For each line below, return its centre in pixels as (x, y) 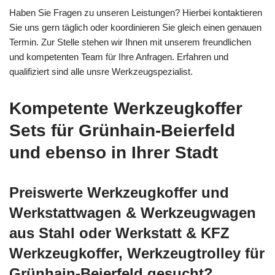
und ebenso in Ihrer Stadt (114, 152)
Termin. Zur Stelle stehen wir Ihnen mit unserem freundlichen (130, 42)
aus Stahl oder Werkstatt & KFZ (119, 233)
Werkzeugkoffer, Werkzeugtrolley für (137, 253)
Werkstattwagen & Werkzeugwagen (133, 212)
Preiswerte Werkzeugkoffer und (119, 192)
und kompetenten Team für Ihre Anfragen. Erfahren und (119, 56)
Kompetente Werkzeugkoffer (126, 108)
